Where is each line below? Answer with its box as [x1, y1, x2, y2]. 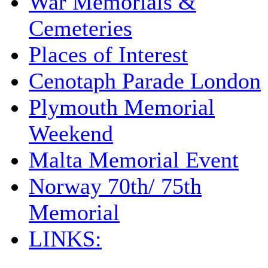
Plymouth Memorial [29, 94, 215, 120]
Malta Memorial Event [29, 147, 239, 172]
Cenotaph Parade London [29, 68, 261, 93]
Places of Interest [29, 41, 188, 67]
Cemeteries [29, 15, 132, 41]
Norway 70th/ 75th [29, 173, 202, 199]
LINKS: [29, 226, 102, 251]
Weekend [29, 120, 113, 146]
